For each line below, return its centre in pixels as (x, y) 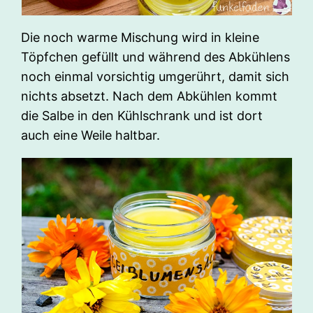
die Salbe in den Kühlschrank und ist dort (142, 116)
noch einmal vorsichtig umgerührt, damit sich (155, 77)
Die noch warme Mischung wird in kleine (140, 38)
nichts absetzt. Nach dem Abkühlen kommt (150, 96)
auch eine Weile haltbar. (91, 136)
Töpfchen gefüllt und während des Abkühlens (156, 57)
